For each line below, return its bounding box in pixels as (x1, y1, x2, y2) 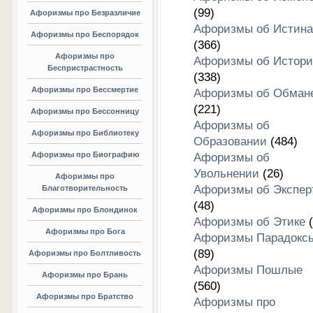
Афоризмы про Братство (36, 292, 133, 300)
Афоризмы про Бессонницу (31, 107, 139, 115)
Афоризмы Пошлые (193, 263, 303, 277)
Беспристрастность (47, 64, 123, 72)
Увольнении (193, 167, 259, 181)
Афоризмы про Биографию (31, 150, 139, 159)
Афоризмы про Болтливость (29, 249, 141, 257)
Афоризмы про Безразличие (29, 8, 140, 17)
